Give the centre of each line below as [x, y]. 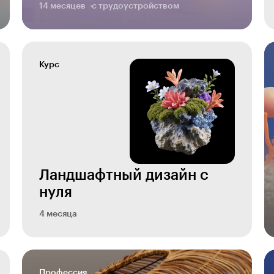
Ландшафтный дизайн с [124, 175]
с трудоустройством [135, 6]
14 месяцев [62, 6]
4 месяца [58, 214]
